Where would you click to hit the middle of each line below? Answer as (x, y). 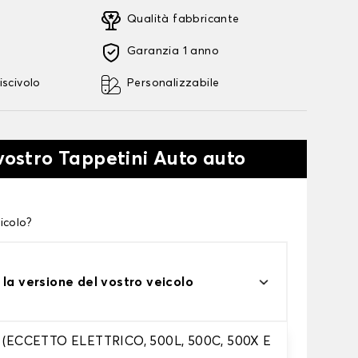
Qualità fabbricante (183, 19)
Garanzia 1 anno (173, 51)
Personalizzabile (173, 83)
